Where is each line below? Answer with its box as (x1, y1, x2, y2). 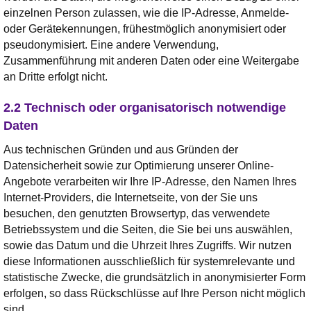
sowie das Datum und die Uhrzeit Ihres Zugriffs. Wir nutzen (3, 239, 292, 251)
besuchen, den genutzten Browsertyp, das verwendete (3, 207, 270, 219)
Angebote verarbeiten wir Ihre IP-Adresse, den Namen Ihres (3, 175, 296, 187)
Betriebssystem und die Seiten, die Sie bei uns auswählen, (3, 223, 292, 235)
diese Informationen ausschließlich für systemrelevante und (3, 255, 295, 267)
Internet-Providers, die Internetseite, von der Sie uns (3, 191, 258, 203)
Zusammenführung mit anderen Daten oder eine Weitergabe (3, 54, 299, 67)
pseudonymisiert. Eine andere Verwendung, (3, 38, 219, 51)
